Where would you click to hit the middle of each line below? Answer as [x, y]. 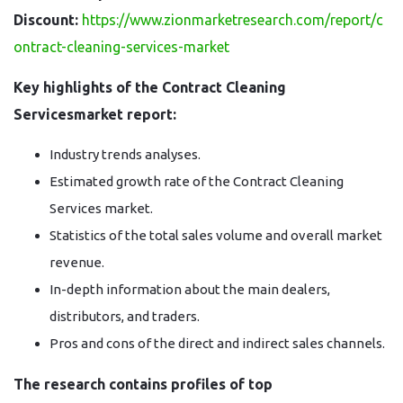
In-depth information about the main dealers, [190, 289]
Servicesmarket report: [95, 114]
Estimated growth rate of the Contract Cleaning [197, 181]
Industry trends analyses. [125, 154]
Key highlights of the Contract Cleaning [150, 87]
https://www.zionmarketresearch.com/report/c [233, 20]
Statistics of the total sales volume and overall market [216, 235]
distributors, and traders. [125, 316]
